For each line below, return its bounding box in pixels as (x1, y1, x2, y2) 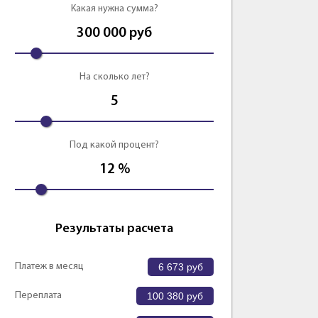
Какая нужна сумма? (70, 4, 158, 15)
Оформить (159, 21, 212, 33)
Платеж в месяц (15, 261, 84, 273)
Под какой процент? (70, 140, 159, 151)
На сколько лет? (79, 72, 150, 83)
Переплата (15, 290, 62, 302)
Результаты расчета (55, 222, 173, 236)
